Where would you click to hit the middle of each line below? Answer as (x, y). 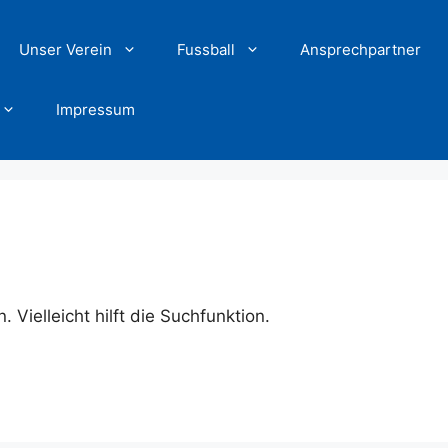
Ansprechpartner (361, 49)
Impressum (96, 109)
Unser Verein (66, 49)
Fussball (206, 49)
